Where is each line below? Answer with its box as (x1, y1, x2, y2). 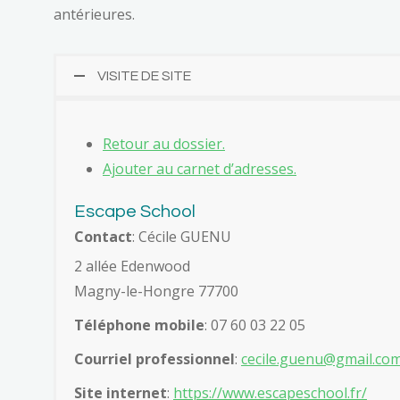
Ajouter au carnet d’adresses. (103, 159, 296, 179)
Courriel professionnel (74, 349, 235, 369)
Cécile (138, 227, 177, 246)
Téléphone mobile (74, 315, 204, 335)
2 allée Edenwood (74, 256, 190, 276)
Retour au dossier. (103, 134, 225, 154)
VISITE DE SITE (97, 69, 191, 83)
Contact (74, 227, 132, 246)
